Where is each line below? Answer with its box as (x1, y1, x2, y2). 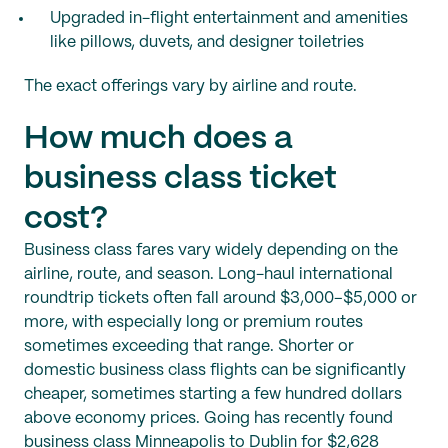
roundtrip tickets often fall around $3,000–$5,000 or (24, 291, 417, 307)
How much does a (24, 124, 293, 155)
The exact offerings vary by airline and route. (24, 79, 357, 95)
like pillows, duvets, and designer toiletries (50, 35, 364, 51)
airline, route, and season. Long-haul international (24, 267, 393, 283)
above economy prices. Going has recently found (24, 411, 393, 427)
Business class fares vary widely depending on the (24, 243, 398, 259)
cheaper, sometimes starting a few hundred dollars (24, 387, 402, 403)
